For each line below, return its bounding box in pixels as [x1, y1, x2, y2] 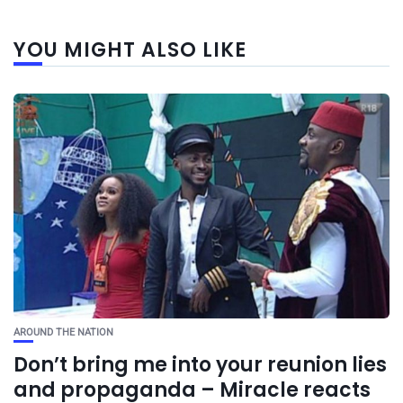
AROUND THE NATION [13, 327, 113, 339]
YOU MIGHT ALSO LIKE [13, 36, 246, 65]
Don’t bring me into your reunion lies [13, 351, 387, 380]
